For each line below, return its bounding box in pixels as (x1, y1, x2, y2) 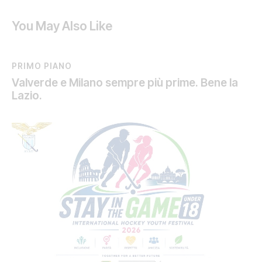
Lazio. (12, 89, 42, 103)
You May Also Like (12, 19, 112, 34)
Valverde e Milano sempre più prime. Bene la (12, 76, 238, 90)
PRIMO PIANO (12, 61, 72, 71)
